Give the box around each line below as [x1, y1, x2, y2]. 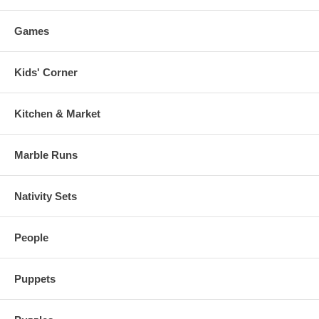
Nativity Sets [14, 189, 77, 202]
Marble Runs [14, 148, 78, 161]
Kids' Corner [14, 66, 78, 78]
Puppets [14, 272, 56, 285]
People [14, 231, 48, 244]
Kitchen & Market [14, 107, 100, 120]
